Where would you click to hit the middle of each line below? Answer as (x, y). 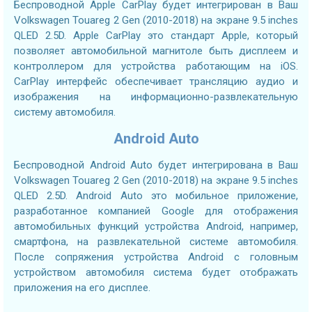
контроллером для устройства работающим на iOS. (156, 67)
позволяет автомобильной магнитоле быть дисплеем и (156, 51)
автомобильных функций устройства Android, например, (156, 227)
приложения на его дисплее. (82, 288)
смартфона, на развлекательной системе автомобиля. (156, 242)
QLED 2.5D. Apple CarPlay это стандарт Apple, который (156, 36)
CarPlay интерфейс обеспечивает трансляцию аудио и (156, 82)
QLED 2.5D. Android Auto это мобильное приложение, (156, 196)
